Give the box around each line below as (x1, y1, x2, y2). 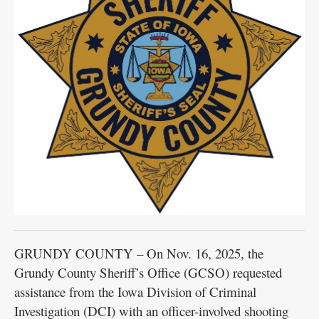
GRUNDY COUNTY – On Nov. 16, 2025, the (14, 244, 263, 263)
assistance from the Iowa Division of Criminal (14, 283, 256, 301)
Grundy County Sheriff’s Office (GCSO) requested (14, 263, 282, 282)
